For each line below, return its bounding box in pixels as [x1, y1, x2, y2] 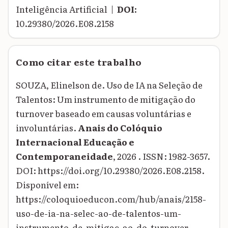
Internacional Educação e [16, 135, 134, 149]
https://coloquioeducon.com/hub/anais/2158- [16, 192, 206, 206]
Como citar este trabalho [16, 55, 142, 69]
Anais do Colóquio [78, 121, 162, 134]
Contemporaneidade [16, 150, 113, 163]
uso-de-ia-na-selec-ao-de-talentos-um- [16, 207, 181, 220]
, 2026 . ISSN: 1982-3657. [113, 150, 210, 163]
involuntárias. [16, 121, 78, 134]
